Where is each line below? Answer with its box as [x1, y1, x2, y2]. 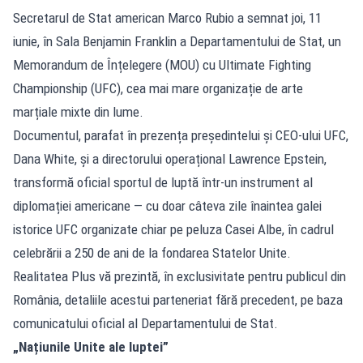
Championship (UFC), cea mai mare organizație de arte [13, 79, 303, 96]
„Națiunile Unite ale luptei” [13, 338, 169, 355]
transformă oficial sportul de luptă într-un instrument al [13, 173, 313, 190]
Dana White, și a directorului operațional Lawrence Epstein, [13, 150, 327, 167]
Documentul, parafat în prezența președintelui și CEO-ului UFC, [13, 126, 348, 143]
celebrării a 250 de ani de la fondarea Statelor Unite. [13, 244, 291, 261]
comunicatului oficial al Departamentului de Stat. [13, 314, 278, 331]
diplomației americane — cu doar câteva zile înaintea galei [13, 197, 322, 214]
